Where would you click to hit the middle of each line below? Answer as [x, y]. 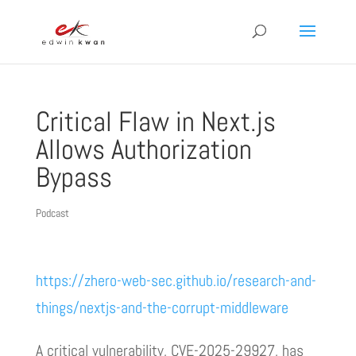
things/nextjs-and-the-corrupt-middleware [162, 308]
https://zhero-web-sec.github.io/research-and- [176, 281]
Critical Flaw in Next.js [155, 122]
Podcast [52, 213]
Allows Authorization [143, 149]
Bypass [74, 177]
